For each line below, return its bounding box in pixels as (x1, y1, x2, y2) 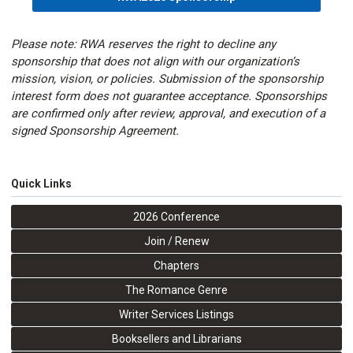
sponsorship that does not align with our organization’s (11, 54, 299, 69)
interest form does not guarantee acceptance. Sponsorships (11, 89, 327, 103)
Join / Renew (143, 235, 210, 247)
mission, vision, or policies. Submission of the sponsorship (11, 72, 323, 86)
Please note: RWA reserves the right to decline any (11, 37, 276, 51)
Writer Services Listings (119, 308, 234, 321)
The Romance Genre (125, 284, 228, 296)
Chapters (154, 259, 199, 272)
